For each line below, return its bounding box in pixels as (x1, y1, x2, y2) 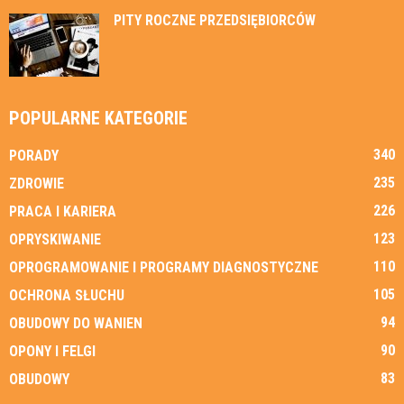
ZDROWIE (9, 174, 64, 192)
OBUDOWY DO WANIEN (9, 314, 142, 332)
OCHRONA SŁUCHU (9, 286, 124, 304)
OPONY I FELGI (9, 342, 96, 360)
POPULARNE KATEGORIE (9, 106, 188, 129)
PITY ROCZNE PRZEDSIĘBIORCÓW (114, 11, 316, 29)
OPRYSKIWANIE (9, 230, 101, 248)
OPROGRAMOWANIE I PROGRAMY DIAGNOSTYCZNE (9, 258, 318, 276)
